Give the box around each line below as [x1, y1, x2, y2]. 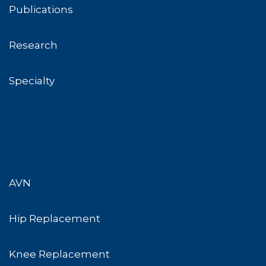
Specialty [9, 74, 55, 87]
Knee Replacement [9, 248, 110, 260]
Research [9, 39, 58, 51]
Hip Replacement [9, 212, 100, 224]
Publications [9, 3, 73, 15]
